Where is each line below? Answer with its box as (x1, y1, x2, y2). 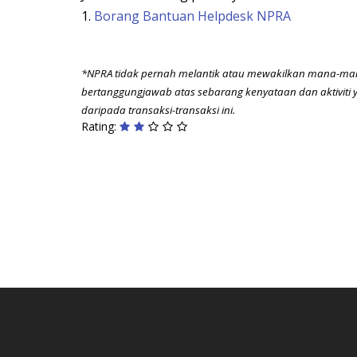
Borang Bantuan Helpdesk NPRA (94, 7, 291, 25)
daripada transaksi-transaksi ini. (81, 103, 237, 118)
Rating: (81, 119, 120, 135)
